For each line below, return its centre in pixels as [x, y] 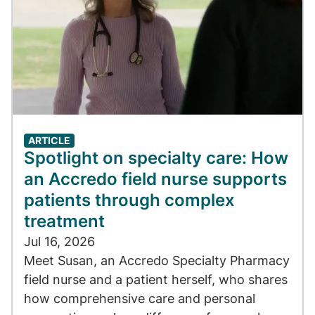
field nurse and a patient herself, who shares [156, 279]
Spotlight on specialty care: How [156, 157]
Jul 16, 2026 [59, 241]
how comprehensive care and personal [140, 298]
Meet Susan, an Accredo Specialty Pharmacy [157, 260]
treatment [64, 221]
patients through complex [129, 200]
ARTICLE [49, 140]
